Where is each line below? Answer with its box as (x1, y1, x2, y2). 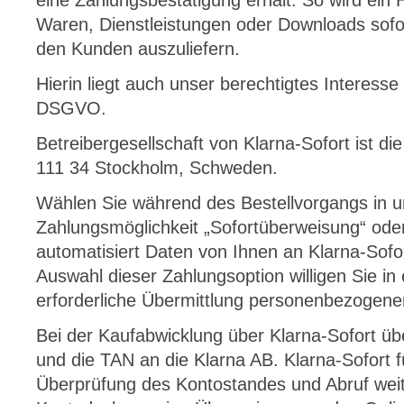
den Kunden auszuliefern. (36, 39, 240, 59)
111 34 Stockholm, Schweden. (36, 158, 278, 178)
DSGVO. (36, 98, 106, 118)
